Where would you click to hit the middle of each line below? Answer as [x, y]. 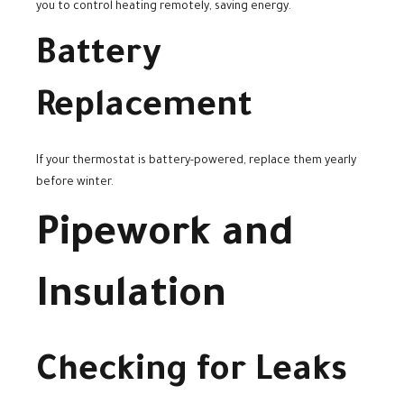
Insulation [131, 298]
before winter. [75, 183]
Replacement [144, 110]
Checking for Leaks [192, 373]
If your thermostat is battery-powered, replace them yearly [196, 161]
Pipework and [165, 237]
